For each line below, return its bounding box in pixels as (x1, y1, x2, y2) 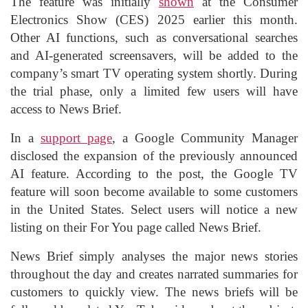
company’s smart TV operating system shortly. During (10, 65, 298, 80)
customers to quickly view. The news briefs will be (10, 284, 298, 299)
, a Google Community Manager (112, 130, 298, 145)
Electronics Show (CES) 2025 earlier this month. (10, 12, 298, 27)
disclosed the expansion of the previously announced (10, 148, 298, 163)
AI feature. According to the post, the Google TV (10, 166, 298, 181)
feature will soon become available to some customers (10, 184, 298, 199)
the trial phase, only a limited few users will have (10, 83, 298, 98)
